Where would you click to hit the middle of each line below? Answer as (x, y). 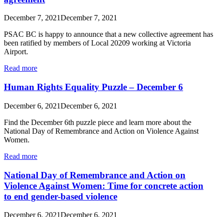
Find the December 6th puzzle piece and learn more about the (98, 122)
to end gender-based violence (61, 196)
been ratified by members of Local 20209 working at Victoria (97, 43)
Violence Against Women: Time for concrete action (104, 186)
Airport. (17, 52)
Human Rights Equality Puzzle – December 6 (93, 87)
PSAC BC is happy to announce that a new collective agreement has (108, 34)
